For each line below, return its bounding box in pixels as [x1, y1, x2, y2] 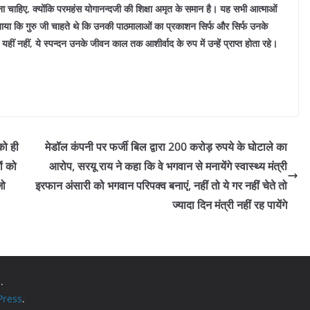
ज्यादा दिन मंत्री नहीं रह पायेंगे [172, 197, 287, 212]
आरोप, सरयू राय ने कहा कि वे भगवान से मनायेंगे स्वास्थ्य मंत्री [49, 158, 287, 174]
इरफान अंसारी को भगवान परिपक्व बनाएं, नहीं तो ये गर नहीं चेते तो [35, 177, 287, 193]
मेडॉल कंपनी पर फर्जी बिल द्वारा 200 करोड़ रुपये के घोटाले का [45, 138, 287, 154]
